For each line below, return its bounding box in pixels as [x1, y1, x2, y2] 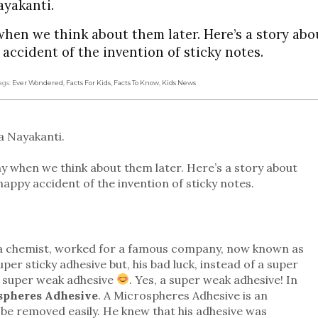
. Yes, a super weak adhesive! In [129, 272, 298, 287]
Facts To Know [114, 78, 159, 87]
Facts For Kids [66, 78, 111, 87]
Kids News [162, 78, 196, 87]
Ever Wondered [12, 78, 63, 87]
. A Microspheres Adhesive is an [97, 287, 268, 302]
